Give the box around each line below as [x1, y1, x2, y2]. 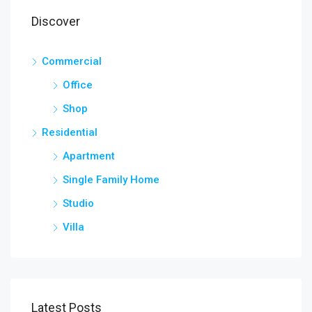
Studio [63, 196, 94, 210]
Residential [42, 125, 97, 139]
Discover [31, 13, 80, 29]
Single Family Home [63, 173, 159, 186]
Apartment [63, 149, 115, 162]
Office [63, 78, 93, 91]
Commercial [42, 54, 102, 68]
